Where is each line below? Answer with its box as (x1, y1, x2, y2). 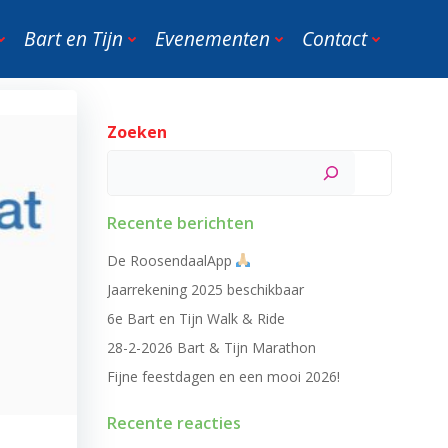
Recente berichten (106, 212, 254, 234)
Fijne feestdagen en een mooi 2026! (106, 367, 340, 386)
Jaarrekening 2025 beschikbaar (106, 280, 304, 299)
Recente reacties (106, 412, 241, 434)
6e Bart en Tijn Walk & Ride (106, 309, 285, 328)
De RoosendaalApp (106, 251, 236, 270)
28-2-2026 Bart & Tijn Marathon (106, 338, 316, 357)
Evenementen (155, 25, 270, 52)
